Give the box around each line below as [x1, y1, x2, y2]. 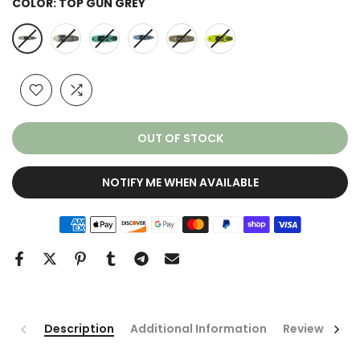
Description [44, 320, 114, 337]
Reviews [283, 320, 330, 337]
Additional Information [130, 320, 267, 337]
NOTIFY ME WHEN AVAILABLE [101, 174, 259, 190]
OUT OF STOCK [137, 129, 223, 146]
